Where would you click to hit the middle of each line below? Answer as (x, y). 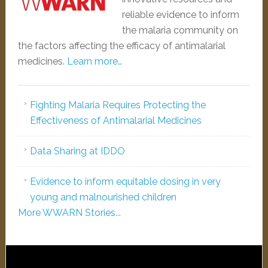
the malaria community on (180, 30)
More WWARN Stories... (69, 213)
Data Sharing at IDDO (77, 151)
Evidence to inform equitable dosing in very (125, 182)
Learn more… (94, 61)
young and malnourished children (103, 197)
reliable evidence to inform (180, 15)
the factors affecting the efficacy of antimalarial (121, 46)
